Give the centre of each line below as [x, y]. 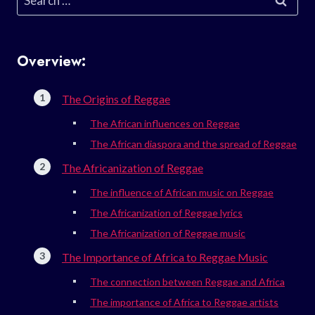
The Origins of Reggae [116, 98]
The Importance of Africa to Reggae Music [165, 257]
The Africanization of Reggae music [168, 233]
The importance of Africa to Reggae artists [184, 302]
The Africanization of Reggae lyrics [166, 212]
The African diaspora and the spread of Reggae [193, 143]
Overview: [51, 61]
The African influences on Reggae [165, 123]
